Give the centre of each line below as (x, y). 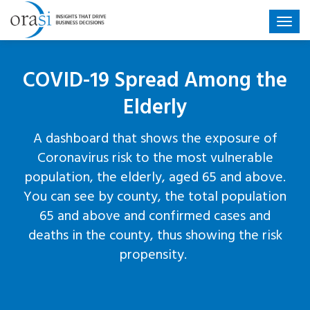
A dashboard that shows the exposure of (155, 140)
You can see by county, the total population (155, 198)
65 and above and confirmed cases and (155, 218)
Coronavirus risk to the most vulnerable (155, 159)
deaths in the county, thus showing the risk (155, 237)
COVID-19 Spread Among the (155, 83)
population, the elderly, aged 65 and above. (155, 179)
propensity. (155, 256)
